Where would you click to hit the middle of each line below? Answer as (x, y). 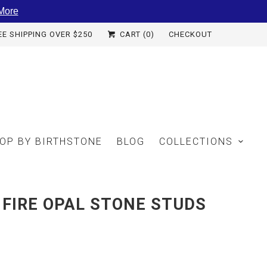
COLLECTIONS (196, 141)
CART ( (132, 34)
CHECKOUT (190, 34)
